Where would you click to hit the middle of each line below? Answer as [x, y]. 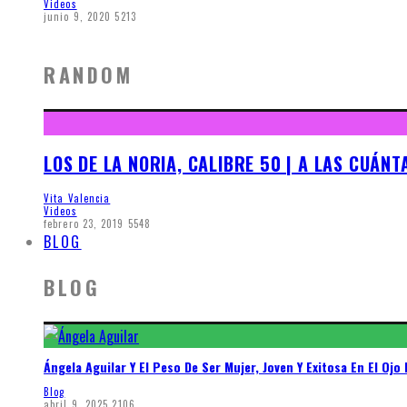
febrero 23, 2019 [84, 223]
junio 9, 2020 [78, 16]
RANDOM [89, 75]
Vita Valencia [77, 198]
